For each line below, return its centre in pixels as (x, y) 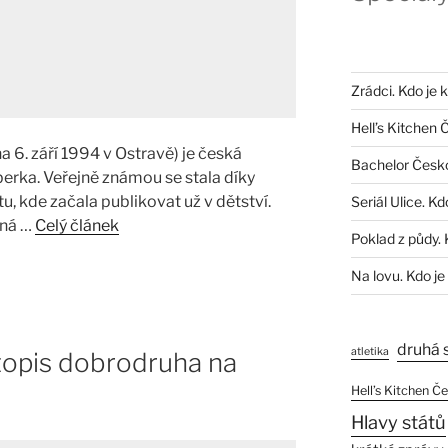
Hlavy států (398, 422)
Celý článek (77, 226)
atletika (369, 351)
